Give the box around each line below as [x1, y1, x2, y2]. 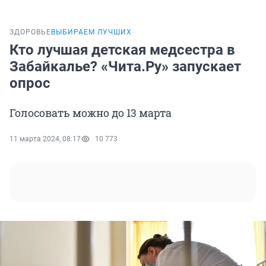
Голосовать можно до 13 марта [9, 106, 172, 121]
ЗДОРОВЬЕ [9, 28, 51, 37]
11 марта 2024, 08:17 [9, 135, 81, 144]
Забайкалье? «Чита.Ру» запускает [9, 58, 241, 75]
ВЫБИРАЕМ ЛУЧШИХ [51, 28, 132, 37]
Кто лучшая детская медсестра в [9, 42, 235, 59]
